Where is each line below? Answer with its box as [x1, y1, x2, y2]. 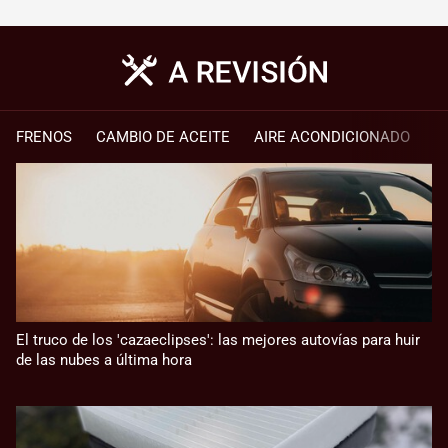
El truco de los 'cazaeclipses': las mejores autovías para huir [16, 330, 420, 349]
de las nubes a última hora [16, 350, 192, 369]
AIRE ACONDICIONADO [254, 128, 410, 147]
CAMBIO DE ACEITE [96, 128, 230, 147]
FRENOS [16, 128, 72, 147]
